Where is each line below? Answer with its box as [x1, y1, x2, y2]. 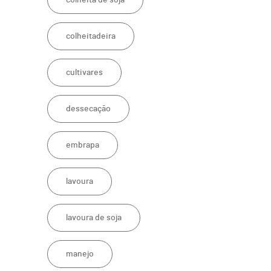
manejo [66, 250, 94, 259]
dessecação [66, 105, 111, 114]
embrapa [66, 141, 100, 150]
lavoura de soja [66, 214, 122, 223]
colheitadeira [66, 32, 116, 41]
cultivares [66, 68, 103, 77]
